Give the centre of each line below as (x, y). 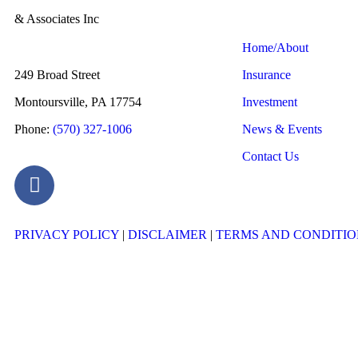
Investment (270, 101)
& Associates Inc (57, 18)
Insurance (267, 74)
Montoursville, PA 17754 (78, 101)
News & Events (282, 129)
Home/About (275, 47)
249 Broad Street (57, 74)
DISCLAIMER (167, 234)
